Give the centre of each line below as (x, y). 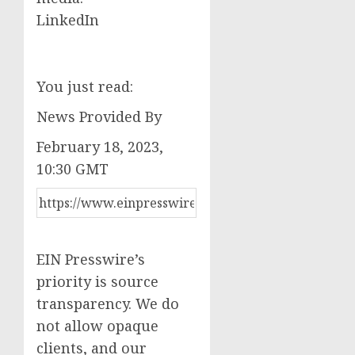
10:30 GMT (73, 168)
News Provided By (99, 116)
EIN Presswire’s (91, 259)
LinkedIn (68, 19)
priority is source (97, 281)
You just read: (85, 86)
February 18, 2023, (100, 146)
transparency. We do (108, 303)
